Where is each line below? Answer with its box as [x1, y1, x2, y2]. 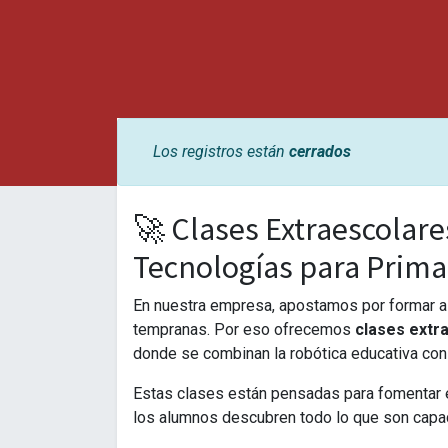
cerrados [289, 142, 351, 162]
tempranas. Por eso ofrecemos [133, 320, 355, 340]
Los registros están [153, 142, 289, 162]
